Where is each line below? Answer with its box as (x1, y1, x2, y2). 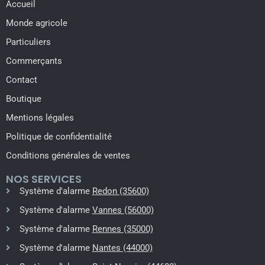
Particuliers (6, 37, 51, 48)
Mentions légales (6, 112, 74, 124)
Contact (6, 75, 37, 86)
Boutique (6, 93, 41, 105)
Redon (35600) (92, 186, 149, 197)
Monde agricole (6, 18, 67, 29)
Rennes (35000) (92, 224, 153, 235)
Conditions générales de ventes (6, 150, 130, 161)
